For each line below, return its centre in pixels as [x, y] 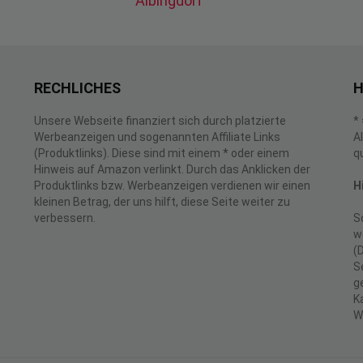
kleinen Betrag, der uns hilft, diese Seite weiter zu [162, 202]
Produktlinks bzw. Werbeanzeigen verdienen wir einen [172, 186]
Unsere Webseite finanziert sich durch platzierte [160, 121]
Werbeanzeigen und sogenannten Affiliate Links [157, 137]
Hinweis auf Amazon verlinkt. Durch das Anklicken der [172, 169]
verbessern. [65, 218]
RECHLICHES [77, 88]
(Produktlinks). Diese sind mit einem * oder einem [162, 153]
